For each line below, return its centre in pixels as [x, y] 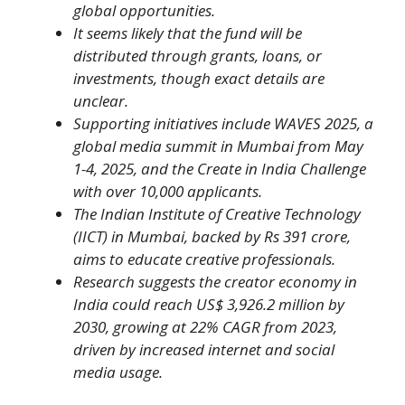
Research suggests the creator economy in [215, 281]
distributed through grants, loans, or [198, 55]
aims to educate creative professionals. [204, 259]
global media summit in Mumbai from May [218, 146]
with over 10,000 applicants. [168, 191]
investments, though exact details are [199, 78]
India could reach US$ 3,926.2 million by [209, 304]
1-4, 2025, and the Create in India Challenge [220, 168]
